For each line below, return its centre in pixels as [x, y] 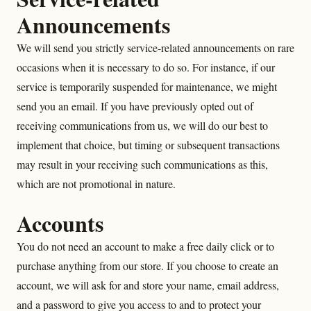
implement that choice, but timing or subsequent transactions [148, 145]
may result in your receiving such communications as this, [142, 164]
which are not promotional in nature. [96, 184]
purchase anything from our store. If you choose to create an [148, 266]
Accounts [60, 223]
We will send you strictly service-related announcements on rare [155, 48]
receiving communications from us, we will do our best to [142, 125]
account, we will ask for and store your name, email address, [148, 285]
